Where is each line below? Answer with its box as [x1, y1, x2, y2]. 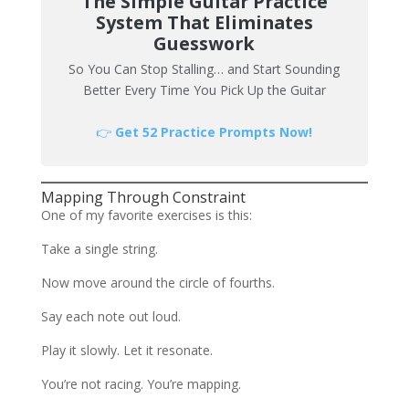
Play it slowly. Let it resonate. [40, 341, 213, 359]
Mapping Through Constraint [40, 187, 246, 207]
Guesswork [153, 31, 256, 57]
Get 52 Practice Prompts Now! [115, 123, 313, 142]
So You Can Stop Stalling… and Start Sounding [68, 60, 341, 79]
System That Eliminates [95, 10, 313, 36]
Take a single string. [40, 240, 158, 257]
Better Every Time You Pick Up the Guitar [82, 81, 326, 100]
